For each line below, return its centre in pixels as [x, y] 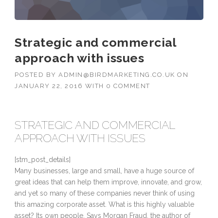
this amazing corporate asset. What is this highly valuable [104, 204]
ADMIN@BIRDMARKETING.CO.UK [117, 74]
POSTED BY [36, 74]
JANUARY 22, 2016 [49, 86]
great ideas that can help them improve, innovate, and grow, [108, 182]
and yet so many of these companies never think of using [105, 193]
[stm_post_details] [43, 159]
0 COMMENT [128, 86]
